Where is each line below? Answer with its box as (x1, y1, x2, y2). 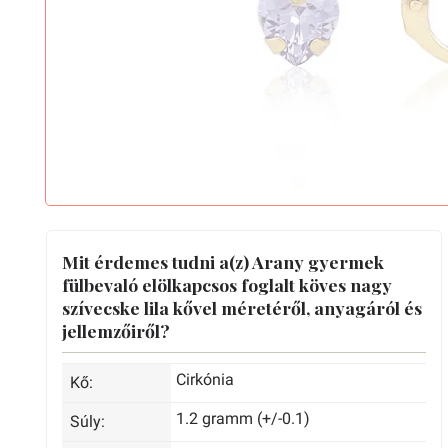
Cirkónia (176, 370, 235, 389)
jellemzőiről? (62, 319, 170, 342)
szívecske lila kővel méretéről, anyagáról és (62, 296, 422, 319)
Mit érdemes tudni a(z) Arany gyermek (62, 250, 384, 273)
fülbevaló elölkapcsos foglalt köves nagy (62, 273, 392, 296)
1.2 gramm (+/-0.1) (176, 409, 311, 428)
